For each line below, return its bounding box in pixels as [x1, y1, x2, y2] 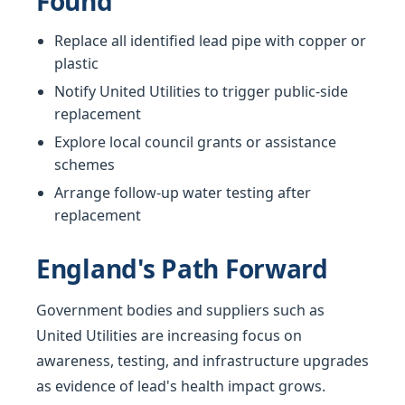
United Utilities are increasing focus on [36, 325, 302, 346]
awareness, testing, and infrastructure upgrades [36, 351, 369, 372]
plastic [54, 53, 99, 74]
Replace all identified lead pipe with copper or [54, 31, 366, 52]
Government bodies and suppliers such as [36, 300, 325, 321]
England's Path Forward [36, 251, 328, 287]
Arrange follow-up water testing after [54, 183, 311, 203]
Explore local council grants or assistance [54, 132, 336, 153]
